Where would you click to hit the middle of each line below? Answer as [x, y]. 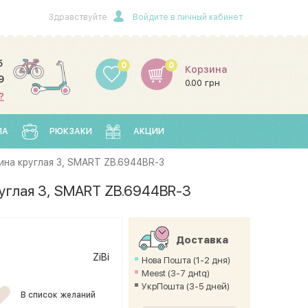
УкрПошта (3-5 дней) [186, 286]
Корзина [206, 69]
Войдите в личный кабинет [188, 17]
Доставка [202, 240]
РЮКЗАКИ [71, 131]
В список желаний [58, 295]
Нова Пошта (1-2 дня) [186, 260]
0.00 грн [202, 83]
